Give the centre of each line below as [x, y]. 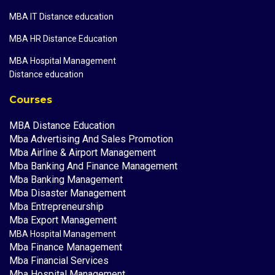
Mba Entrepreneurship [56, 207]
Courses [31, 100]
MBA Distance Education [62, 126]
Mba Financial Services [59, 261]
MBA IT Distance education [61, 17]
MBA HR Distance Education [63, 39]
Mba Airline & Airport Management [83, 153]
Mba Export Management [63, 220]
